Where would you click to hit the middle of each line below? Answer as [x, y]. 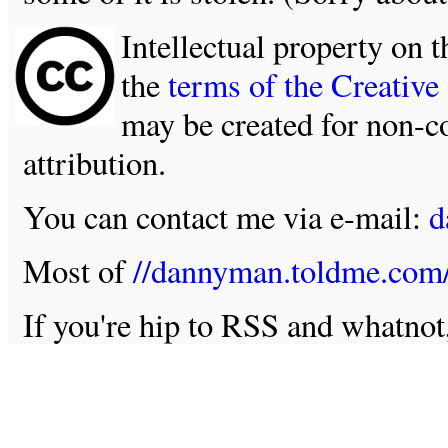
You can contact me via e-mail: [225, 216]
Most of [77, 270]
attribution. [94, 162]
